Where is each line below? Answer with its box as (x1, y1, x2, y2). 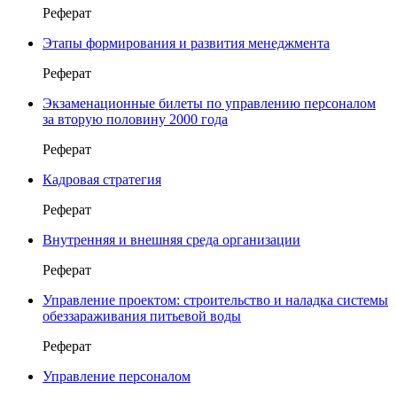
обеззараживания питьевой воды (43, 307, 241, 323)
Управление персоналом (43, 368, 191, 384)
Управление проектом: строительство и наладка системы (43, 292, 388, 307)
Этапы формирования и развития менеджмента (43, 35, 330, 51)
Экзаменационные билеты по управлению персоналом (43, 95, 376, 111)
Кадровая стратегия (43, 171, 161, 187)
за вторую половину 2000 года (43, 111, 228, 127)
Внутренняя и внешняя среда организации (43, 231, 300, 247)
